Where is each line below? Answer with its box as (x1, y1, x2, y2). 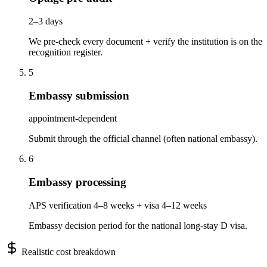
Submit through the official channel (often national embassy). (29, 133, 257, 144)
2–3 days (29, 16, 63, 26)
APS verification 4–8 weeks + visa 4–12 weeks (29, 200, 207, 210)
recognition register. (29, 47, 103, 57)
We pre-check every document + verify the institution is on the (29, 36, 262, 46)
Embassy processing (29, 176, 126, 189)
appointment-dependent (29, 113, 117, 124)
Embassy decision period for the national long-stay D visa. (29, 220, 247, 231)
